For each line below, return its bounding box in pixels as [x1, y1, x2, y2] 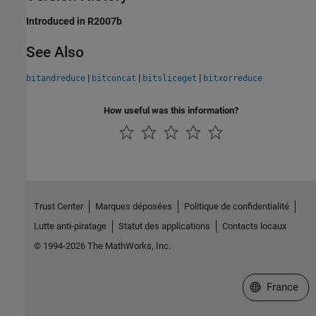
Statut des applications [118, 220, 210, 231]
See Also [26, 43, 84, 61]
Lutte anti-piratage [33, 220, 107, 231]
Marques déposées [95, 200, 172, 212]
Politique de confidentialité [183, 200, 289, 212]
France [266, 280, 298, 293]
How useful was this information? [104, 105, 238, 116]
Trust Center [33, 200, 83, 212]
